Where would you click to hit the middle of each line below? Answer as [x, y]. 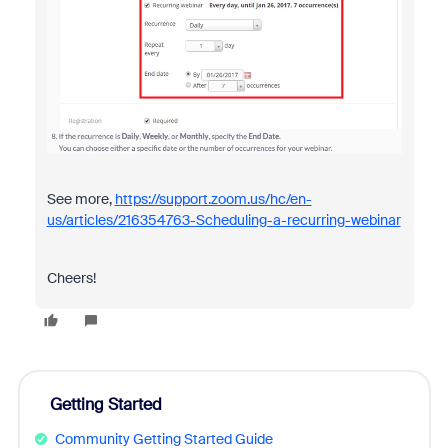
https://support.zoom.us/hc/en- [213, 198]
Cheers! [71, 277]
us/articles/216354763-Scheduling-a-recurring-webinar [223, 219]
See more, [80, 198]
